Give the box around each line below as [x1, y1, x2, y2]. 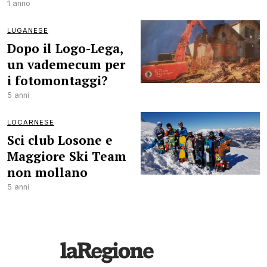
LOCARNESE [7, 118, 54, 126]
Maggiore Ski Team [7, 148, 126, 164]
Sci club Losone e [7, 132, 113, 148]
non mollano [7, 164, 88, 181]
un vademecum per [7, 56, 125, 73]
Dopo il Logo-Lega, [7, 40, 123, 57]
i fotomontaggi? [7, 72, 108, 89]
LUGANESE [7, 26, 48, 35]
